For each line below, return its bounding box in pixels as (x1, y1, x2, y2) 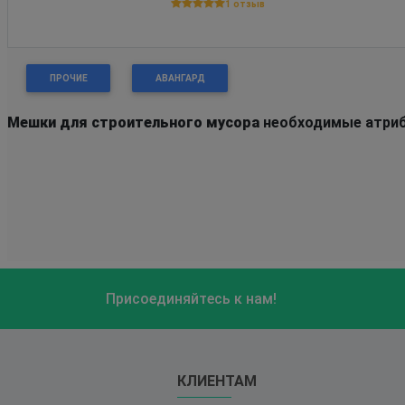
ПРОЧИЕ (49, 71, 88, 84)
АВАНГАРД (155, 71, 205, 84)
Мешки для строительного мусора (7, 113, 259, 131)
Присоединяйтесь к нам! (106, 289, 277, 307)
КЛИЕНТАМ (177, 372, 258, 390)
